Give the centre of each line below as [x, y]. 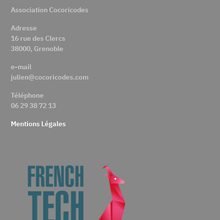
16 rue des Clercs [38, 38]
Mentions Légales [39, 124]
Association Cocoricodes [50, 10]
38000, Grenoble [37, 48]
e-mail [21, 67]
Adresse [24, 28]
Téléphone [27, 95]
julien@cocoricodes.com [50, 77]
